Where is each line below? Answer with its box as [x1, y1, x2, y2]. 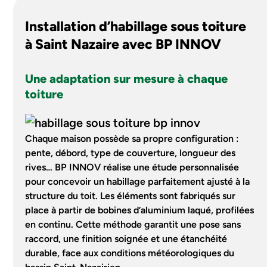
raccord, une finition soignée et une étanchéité [25, 233, 228, 244]
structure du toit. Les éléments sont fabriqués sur [25, 190, 236, 201]
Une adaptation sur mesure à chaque [25, 72, 228, 86]
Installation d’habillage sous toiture [25, 18, 247, 35]
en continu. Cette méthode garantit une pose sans [25, 219, 241, 230]
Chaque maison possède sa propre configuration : [25, 133, 240, 144]
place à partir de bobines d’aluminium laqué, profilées [25, 204, 254, 216]
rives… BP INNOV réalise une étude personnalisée [25, 162, 240, 173]
